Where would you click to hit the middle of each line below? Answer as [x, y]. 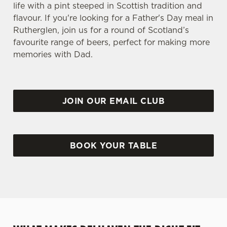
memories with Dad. [53, 54]
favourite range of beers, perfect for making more [111, 42]
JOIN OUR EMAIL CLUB [113, 101]
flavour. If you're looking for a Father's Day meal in [113, 18]
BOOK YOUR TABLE [113, 145]
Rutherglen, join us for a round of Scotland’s [101, 30]
